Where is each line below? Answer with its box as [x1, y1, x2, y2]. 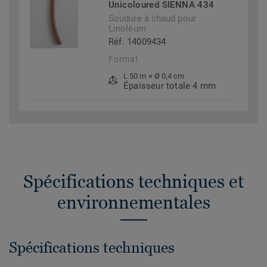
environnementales [57, 192, 210, 213]
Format [108, 54, 139, 64]
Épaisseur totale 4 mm [123, 80, 216, 92]
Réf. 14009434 [108, 36, 166, 48]
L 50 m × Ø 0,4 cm [123, 72, 185, 81]
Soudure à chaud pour [108, 13, 196, 24]
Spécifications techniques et [23, 171, 244, 193]
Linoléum [108, 23, 146, 35]
